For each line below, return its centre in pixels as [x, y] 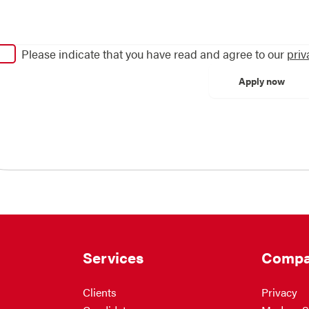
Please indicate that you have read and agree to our [154, 54]
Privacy [279, 292]
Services [113, 257]
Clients [100, 292]
